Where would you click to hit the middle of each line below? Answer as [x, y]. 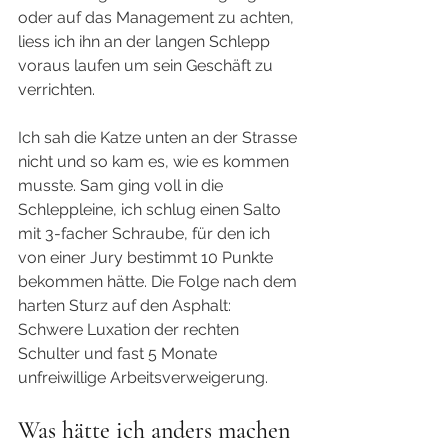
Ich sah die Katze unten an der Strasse [159, 137]
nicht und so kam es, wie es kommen [155, 161]
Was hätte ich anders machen [157, 430]
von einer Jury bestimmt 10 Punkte [147, 257]
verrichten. [56, 89]
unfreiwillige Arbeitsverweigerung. [143, 377]
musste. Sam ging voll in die [122, 185]
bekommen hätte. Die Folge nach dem [159, 281]
